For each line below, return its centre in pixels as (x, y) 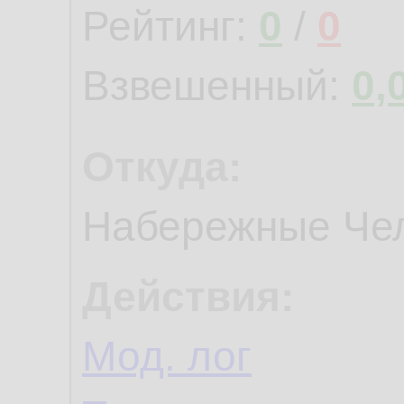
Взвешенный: (217, 86)
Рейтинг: (170, 26)
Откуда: (162, 167)
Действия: (188, 297)
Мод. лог (167, 356)
